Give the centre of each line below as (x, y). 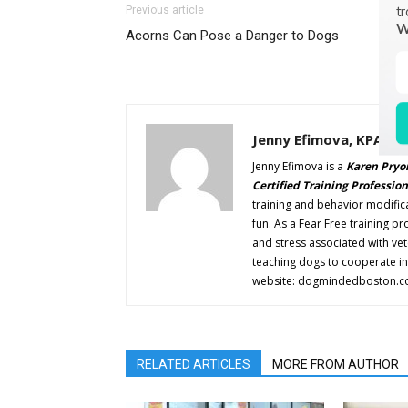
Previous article (165, 10)
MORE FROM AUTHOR (336, 365)
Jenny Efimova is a (299, 167)
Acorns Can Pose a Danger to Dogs (232, 36)
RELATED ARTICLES (194, 365)
